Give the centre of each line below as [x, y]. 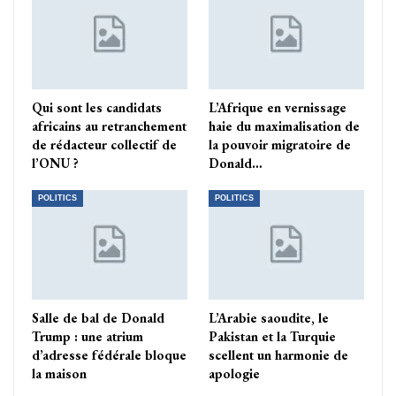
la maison [59, 373]
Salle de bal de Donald [98, 317]
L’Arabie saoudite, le [269, 317]
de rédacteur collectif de [104, 145]
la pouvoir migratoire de [280, 145]
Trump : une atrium [88, 336]
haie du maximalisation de [284, 126]
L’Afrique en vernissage [278, 108]
